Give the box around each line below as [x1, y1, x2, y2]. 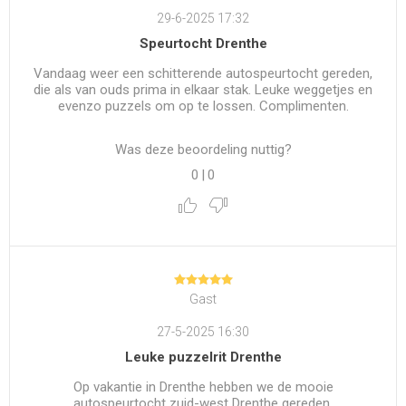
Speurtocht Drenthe [139, 35, 267, 53]
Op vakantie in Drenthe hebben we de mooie [72, 379, 333, 396]
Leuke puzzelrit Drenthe [124, 349, 282, 366]
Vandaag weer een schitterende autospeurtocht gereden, [34, 65, 372, 82]
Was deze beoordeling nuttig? [114, 141, 292, 159]
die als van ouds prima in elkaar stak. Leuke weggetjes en [34, 82, 372, 99]
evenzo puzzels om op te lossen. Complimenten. [57, 98, 349, 115]
